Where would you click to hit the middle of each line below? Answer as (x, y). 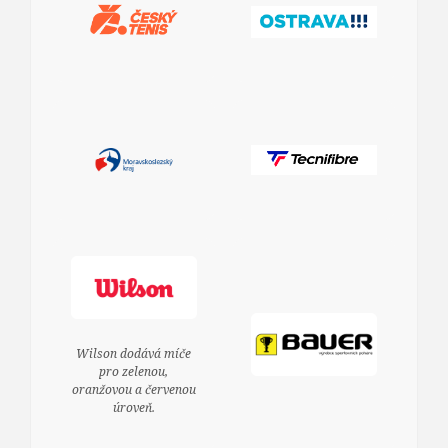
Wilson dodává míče (134, 353)
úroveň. (133, 407)
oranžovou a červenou (133, 389)
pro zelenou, (134, 371)
